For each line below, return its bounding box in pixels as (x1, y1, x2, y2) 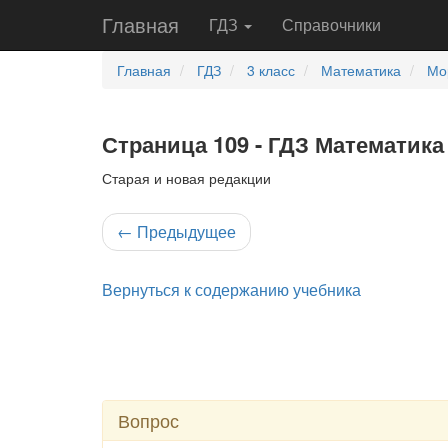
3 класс (247, 60, 295, 80)
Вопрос (118, 407, 179, 433)
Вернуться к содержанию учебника (102, 278, 361, 301)
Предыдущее (133, 220, 236, 243)
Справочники (282, 13, 381, 36)
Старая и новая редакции (102, 168, 271, 188)
